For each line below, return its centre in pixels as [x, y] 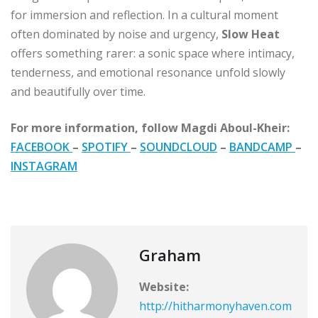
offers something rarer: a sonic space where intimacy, [153, 53]
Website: [164, 286]
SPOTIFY [106, 147]
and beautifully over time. [78, 91]
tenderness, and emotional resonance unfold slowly [148, 72]
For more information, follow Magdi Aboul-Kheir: [150, 127]
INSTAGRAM [44, 166]
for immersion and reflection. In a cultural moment [144, 15]
